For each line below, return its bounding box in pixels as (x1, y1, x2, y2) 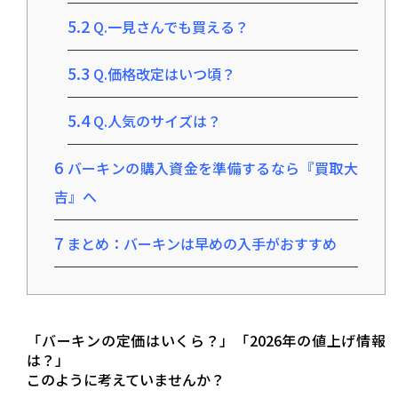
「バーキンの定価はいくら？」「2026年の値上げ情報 (27, 330, 386, 352)
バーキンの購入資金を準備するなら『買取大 (63, 157, 358, 179)
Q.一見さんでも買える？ (90, 16, 250, 38)
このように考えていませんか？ (27, 369, 226, 391)
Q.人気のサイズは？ (90, 110, 222, 132)
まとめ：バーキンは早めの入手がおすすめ (63, 233, 338, 255)
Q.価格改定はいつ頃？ (90, 63, 236, 85)
